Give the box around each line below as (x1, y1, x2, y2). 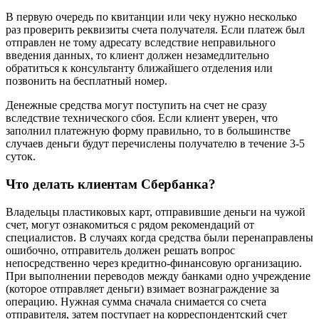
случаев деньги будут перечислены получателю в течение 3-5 (6, 137, 305, 150)
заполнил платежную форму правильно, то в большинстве (6, 125, 291, 137)
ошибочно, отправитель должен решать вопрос (6, 244, 235, 256)
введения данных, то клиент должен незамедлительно (6, 49, 269, 62)
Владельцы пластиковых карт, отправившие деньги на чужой (6, 205, 305, 218)
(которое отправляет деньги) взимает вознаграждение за (6, 282, 279, 295)
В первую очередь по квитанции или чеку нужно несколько (6, 11, 297, 23)
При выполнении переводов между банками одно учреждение (6, 269, 310, 282)
